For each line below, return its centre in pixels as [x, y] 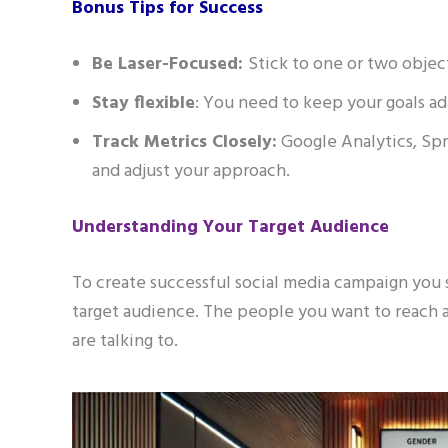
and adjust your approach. [191, 172]
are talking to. [125, 342]
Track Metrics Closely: [184, 143]
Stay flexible [143, 104]
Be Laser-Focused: [170, 65]
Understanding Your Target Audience [230, 228]
